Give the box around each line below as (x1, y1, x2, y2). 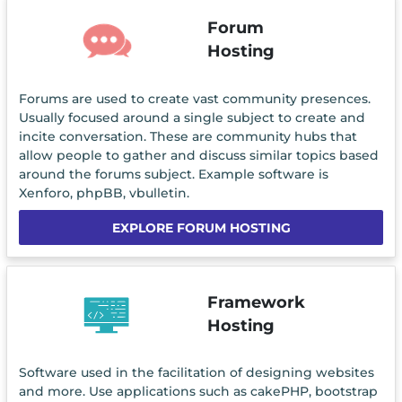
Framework (206, 292, 305, 311)
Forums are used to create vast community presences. (18, 90, 371, 107)
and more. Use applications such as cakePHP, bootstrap (18, 383, 378, 400)
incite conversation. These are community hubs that (18, 127, 357, 144)
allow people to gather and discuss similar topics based (18, 146, 379, 163)
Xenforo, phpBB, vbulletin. (18, 184, 189, 201)
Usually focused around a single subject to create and (18, 109, 365, 126)
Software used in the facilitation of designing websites (18, 364, 374, 381)
